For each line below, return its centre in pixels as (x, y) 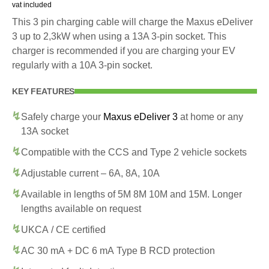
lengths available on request (81, 208)
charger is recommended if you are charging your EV (124, 50)
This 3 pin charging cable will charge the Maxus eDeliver (132, 22)
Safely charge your (62, 116)
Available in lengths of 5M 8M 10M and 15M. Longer (131, 194)
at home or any (210, 116)
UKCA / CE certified (63, 229)
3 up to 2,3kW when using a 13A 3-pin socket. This (119, 36)
